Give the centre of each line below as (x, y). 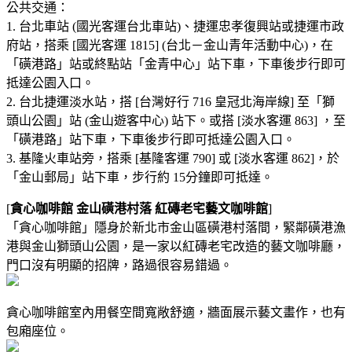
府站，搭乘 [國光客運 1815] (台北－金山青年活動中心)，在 (170, 45)
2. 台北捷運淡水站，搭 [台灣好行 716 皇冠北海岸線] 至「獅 (170, 101)
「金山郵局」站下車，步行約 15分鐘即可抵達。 (140, 177)
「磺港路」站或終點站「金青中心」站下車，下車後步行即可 (176, 64)
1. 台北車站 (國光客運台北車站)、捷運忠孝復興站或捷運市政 (175, 26)
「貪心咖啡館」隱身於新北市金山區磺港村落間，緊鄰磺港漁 (176, 227)
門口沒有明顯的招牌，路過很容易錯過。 (119, 265)
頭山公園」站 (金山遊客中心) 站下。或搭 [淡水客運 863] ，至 (176, 120)
